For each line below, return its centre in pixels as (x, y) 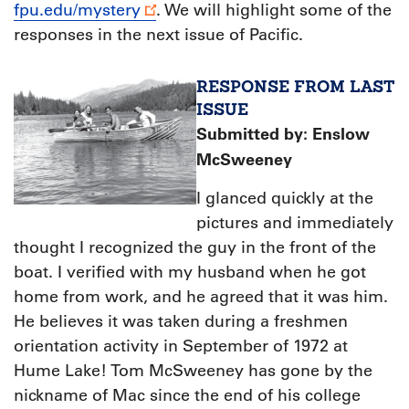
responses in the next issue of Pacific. (158, 35)
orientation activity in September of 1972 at (181, 346)
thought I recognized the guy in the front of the (195, 248)
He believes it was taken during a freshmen (181, 322)
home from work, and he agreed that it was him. (201, 297)
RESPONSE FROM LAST (295, 87)
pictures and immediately (295, 223)
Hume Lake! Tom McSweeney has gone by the (193, 371)
